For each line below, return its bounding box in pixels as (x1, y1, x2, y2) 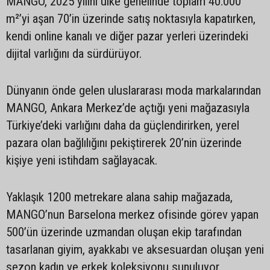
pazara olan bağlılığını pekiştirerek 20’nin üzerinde (6, 136, 242, 150)
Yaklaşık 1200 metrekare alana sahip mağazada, (6, 190, 233, 204)
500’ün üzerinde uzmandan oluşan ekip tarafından (6, 225, 242, 239)
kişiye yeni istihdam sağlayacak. (6, 153, 157, 168)
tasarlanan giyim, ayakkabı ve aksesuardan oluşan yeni (6, 242, 264, 257)
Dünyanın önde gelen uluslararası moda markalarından (6, 83, 261, 98)
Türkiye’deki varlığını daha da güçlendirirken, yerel (6, 118, 239, 133)
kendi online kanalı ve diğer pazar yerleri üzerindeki (6, 29, 248, 43)
